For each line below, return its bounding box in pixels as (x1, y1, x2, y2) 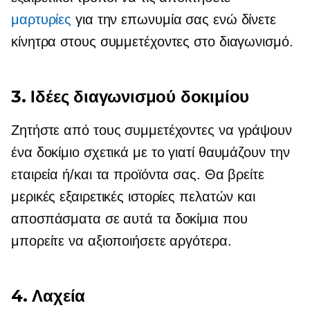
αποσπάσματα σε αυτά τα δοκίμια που (11, 211, 248, 226)
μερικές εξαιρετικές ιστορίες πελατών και (11, 189, 255, 204)
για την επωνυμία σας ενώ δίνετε (71, 12, 276, 27)
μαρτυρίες (11, 12, 72, 27)
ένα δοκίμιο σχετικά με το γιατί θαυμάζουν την (11, 145, 290, 160)
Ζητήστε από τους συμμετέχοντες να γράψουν (11, 122, 292, 138)
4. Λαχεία (11, 286, 86, 306)
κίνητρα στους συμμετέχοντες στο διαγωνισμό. (11, 34, 293, 49)
